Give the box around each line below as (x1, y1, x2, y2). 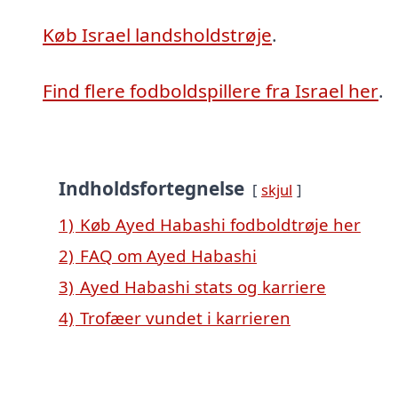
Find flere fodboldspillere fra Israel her (43, 78, 378, 104)
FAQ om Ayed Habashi (80, 243, 257, 267)
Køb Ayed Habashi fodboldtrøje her (80, 212, 361, 235)
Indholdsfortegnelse (59, 175, 244, 201)
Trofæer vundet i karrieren (80, 306, 291, 329)
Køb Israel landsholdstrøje (43, 21, 272, 47)
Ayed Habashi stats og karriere (80, 275, 326, 298)
